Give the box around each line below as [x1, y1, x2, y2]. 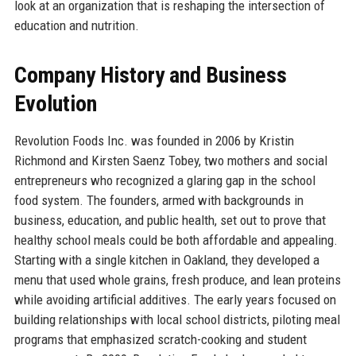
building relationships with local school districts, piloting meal [14, 311, 340, 327]
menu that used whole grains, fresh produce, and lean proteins [14, 271, 341, 288]
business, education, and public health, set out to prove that [14, 211, 326, 228]
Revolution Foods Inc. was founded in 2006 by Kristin [14, 132, 294, 149]
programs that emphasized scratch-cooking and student [14, 331, 307, 347]
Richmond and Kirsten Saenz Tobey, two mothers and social [14, 152, 327, 168]
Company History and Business [14, 61, 287, 88]
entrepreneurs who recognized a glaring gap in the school [14, 172, 315, 188]
